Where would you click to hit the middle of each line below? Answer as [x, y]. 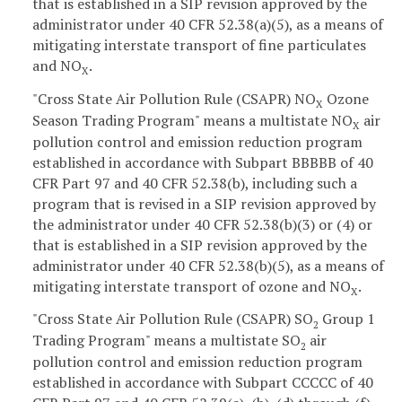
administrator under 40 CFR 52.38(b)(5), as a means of [208, 265]
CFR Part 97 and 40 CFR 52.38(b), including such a [195, 183]
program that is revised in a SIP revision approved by [204, 203]
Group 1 [347, 319]
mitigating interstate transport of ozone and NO [192, 286]
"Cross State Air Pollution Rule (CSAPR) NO [174, 98]
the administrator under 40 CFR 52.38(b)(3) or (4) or [202, 224]
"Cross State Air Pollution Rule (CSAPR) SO [173, 319]
